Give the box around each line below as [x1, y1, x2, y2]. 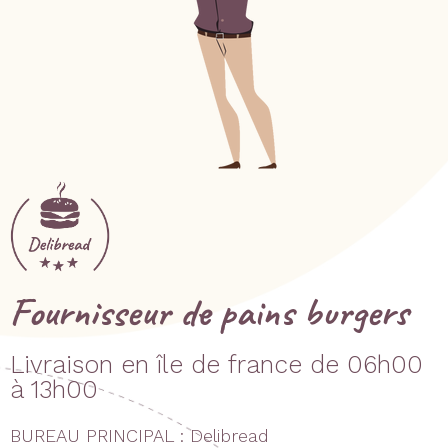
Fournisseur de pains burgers [10, 286, 408, 337]
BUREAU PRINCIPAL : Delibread [10, 424, 269, 446]
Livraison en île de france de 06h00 [10, 349, 423, 379]
